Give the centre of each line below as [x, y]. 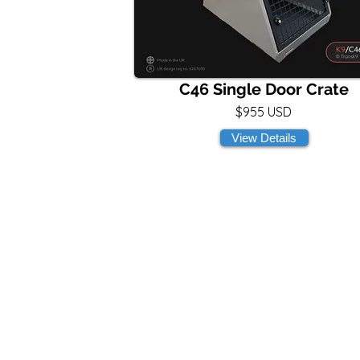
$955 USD [264, 112]
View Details [264, 138]
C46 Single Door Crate [264, 89]
